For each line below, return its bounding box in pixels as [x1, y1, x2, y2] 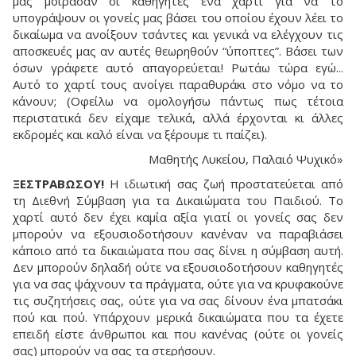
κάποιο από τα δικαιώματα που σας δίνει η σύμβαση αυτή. [13, 242, 343, 258]
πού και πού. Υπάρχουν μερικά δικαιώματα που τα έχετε [13, 309, 343, 325]
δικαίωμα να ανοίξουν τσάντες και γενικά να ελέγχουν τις [13, 26, 343, 42]
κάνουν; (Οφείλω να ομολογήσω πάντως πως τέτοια [13, 93, 343, 109]
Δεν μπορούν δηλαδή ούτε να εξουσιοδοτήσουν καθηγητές [13, 259, 343, 275]
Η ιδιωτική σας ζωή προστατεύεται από [104, 176, 343, 192]
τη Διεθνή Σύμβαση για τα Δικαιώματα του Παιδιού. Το [13, 192, 343, 208]
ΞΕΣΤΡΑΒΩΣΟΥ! [13, 176, 104, 192]
